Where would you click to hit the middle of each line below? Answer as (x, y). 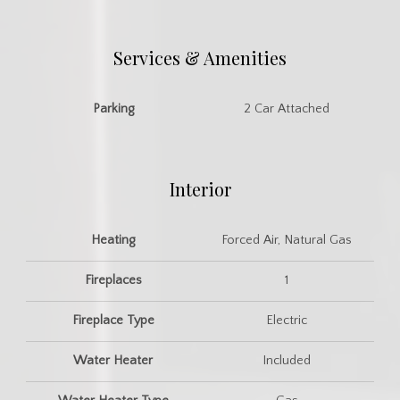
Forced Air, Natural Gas (287, 240)
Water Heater (113, 360)
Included (287, 360)
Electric (287, 320)
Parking (113, 108)
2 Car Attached (287, 108)
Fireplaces (113, 280)
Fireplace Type (113, 320)
